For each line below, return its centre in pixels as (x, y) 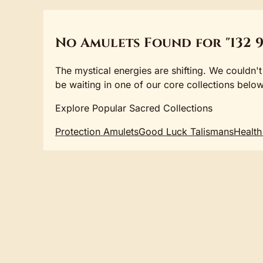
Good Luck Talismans (186, 132)
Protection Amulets (97, 132)
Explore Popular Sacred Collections (134, 108)
